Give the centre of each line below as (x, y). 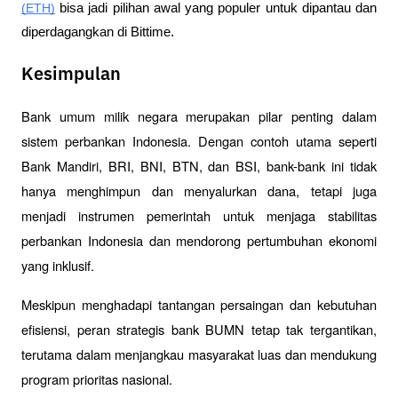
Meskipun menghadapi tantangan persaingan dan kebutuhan (199, 305)
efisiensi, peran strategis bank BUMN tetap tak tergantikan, (199, 330)
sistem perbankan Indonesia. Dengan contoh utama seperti (199, 141)
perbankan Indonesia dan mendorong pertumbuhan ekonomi (199, 241)
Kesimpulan (71, 75)
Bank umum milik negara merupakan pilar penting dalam (199, 116)
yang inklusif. (58, 266)
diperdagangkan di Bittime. (98, 32)
